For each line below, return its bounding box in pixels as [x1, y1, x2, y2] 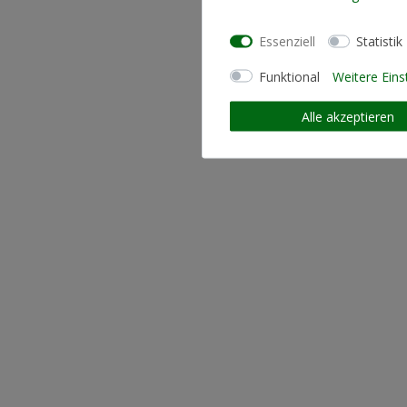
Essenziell [258, 32, 315, 50]
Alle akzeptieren [301, 107, 394, 125]
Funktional [258, 67, 320, 84]
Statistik [356, 32, 402, 50]
